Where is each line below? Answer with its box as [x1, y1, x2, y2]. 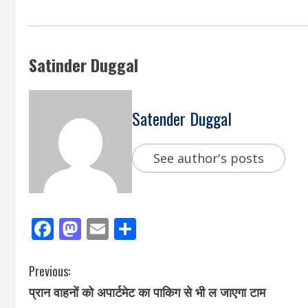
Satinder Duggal [29, 52, 138, 77]
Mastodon [81, 213, 185, 243]
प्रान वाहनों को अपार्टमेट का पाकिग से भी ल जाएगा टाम [29, 282, 265, 300]
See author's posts [153, 149, 264, 166]
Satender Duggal [132, 105, 232, 131]
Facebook [54, 213, 151, 243]
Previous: [29, 261, 70, 280]
